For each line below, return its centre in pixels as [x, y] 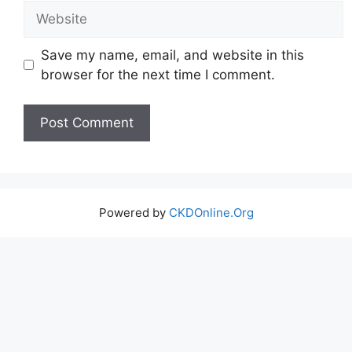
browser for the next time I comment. [158, 74]
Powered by [134, 213]
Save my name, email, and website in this [172, 55]
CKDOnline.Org [211, 213]
